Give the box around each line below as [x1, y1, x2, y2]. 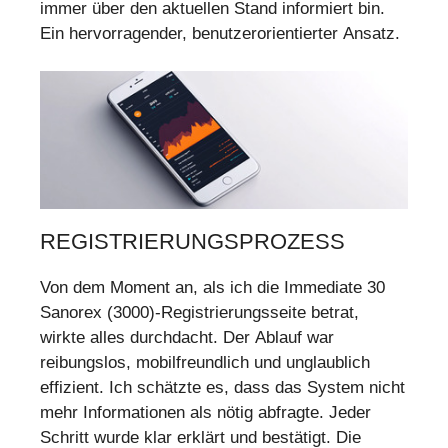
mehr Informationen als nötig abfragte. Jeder [40, 403, 371, 423]
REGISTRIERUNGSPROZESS [40, 229, 345, 255]
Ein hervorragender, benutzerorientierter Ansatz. [40, 23, 400, 43]
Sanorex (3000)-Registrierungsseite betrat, [40, 303, 359, 323]
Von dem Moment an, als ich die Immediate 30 [40, 278, 385, 298]
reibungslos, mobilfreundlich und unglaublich [40, 353, 370, 373]
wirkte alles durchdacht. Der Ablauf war [40, 328, 334, 348]
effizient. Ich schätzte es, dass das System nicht [40, 378, 405, 398]
